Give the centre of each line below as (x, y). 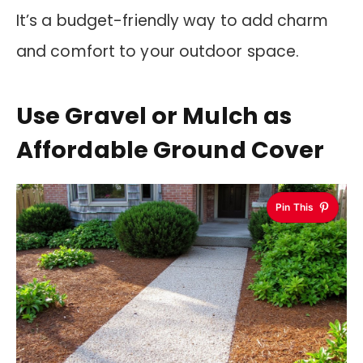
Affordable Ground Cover (171, 149)
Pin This (295, 207)
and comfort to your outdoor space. (158, 52)
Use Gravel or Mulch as (154, 115)
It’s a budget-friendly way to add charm (172, 21)
